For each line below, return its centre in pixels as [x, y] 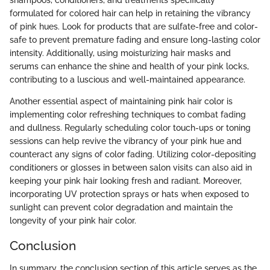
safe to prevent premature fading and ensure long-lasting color [135, 39]
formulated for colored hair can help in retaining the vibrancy [130, 13]
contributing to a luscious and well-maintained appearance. [127, 79]
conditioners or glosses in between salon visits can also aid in [131, 167]
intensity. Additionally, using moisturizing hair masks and [120, 53]
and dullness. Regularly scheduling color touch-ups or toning [130, 127]
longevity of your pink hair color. [73, 220]
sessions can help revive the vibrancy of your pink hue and [126, 141]
